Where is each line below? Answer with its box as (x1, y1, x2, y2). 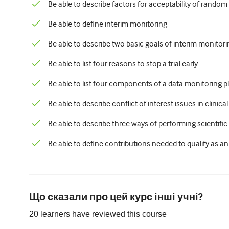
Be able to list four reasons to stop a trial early (48, 59, 198, 68)
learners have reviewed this (40, 210, 140, 218)
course (142, 210, 167, 218)
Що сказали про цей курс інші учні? (29, 192, 202, 203)
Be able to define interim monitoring (48, 19, 167, 29)
